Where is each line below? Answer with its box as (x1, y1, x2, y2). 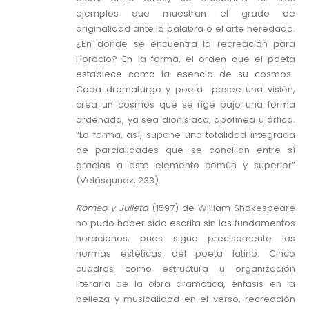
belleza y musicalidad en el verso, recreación (76, 292, 295, 306)
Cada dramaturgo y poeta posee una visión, (76, 82, 295, 96)
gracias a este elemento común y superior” (76, 158, 295, 172)
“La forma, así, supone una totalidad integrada (76, 128, 295, 141)
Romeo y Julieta (76, 201, 152, 215)
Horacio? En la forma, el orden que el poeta (76, 52, 295, 66)
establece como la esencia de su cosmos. (76, 67, 295, 81)
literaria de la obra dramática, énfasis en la (76, 277, 295, 291)
